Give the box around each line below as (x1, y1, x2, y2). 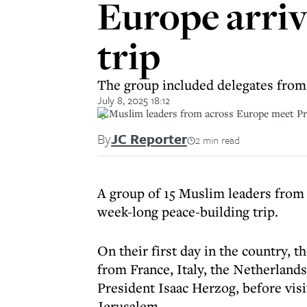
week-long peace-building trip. (97, 202, 282, 221)
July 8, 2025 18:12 (97, 93, 170, 108)
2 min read (195, 132, 240, 147)
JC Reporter (111, 129, 187, 149)
